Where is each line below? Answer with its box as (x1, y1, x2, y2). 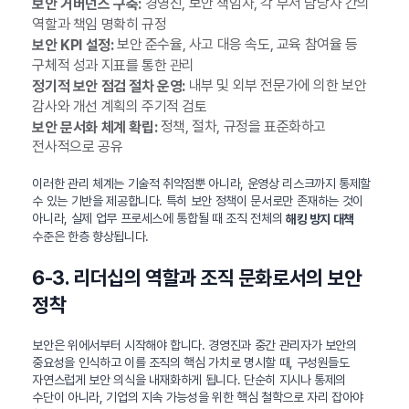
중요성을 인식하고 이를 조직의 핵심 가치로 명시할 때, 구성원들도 (32, 355, 350, 371)
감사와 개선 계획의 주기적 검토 (32, 97, 207, 115)
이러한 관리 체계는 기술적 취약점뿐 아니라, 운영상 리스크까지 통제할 (32, 176, 372, 192)
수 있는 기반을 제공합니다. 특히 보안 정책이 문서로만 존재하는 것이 (32, 194, 364, 209)
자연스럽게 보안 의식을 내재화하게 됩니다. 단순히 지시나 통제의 (32, 372, 347, 388)
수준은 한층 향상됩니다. (32, 229, 149, 245)
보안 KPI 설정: (32, 36, 114, 54)
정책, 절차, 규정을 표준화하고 (157, 117, 326, 135)
